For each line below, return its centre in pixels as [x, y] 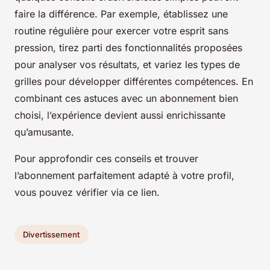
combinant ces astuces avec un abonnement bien [126, 99]
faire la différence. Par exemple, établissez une [121, 14]
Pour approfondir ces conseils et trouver [106, 159]
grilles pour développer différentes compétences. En [134, 82]
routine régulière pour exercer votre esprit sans [121, 31]
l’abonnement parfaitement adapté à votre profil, [124, 176]
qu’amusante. [44, 132]
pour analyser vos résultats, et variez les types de [127, 65]
